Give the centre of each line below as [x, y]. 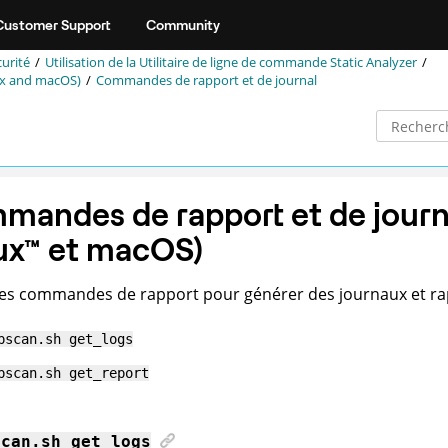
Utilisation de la [92, 62]
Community [183, 24]
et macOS [116, 249]
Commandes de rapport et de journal [206, 80]
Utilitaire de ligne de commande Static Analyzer [278, 62]
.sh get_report [92, 373]
